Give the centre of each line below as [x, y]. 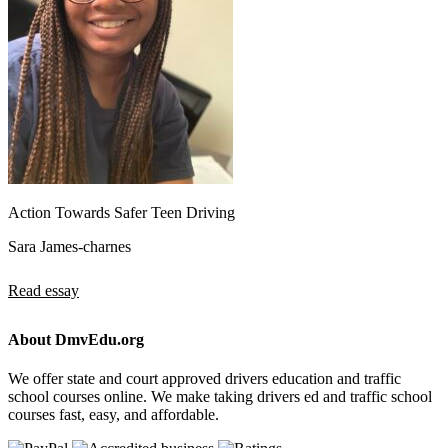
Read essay [43, 290]
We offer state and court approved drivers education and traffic [204, 379]
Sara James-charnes [69, 246]
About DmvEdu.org [76, 339]
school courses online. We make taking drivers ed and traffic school [220, 397]
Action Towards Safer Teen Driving [121, 212]
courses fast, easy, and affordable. [113, 415]
